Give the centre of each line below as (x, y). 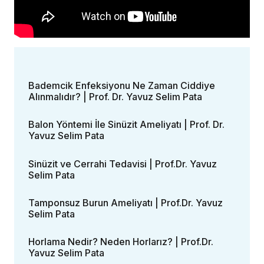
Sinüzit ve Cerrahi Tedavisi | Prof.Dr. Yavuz (123, 164)
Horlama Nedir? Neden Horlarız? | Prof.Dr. (121, 242)
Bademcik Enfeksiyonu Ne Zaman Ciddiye (122, 86)
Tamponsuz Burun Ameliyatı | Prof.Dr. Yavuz (126, 202)
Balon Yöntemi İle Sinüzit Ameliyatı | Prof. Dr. (126, 125)
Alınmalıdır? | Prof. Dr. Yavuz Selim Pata (115, 97)
